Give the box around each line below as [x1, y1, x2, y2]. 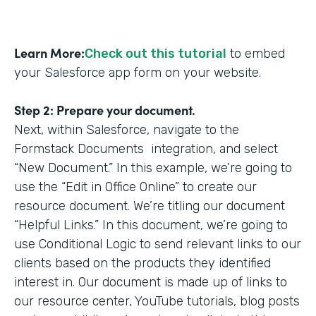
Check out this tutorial [85, 45, 226, 61]
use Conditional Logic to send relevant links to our [14, 236, 301, 252]
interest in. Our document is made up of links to [14, 274, 287, 290]
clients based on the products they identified [14, 255, 271, 271]
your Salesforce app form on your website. [14, 64, 261, 80]
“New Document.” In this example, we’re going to [14, 159, 292, 176]
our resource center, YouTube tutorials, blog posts [14, 293, 300, 309]
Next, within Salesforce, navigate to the [14, 121, 239, 138]
